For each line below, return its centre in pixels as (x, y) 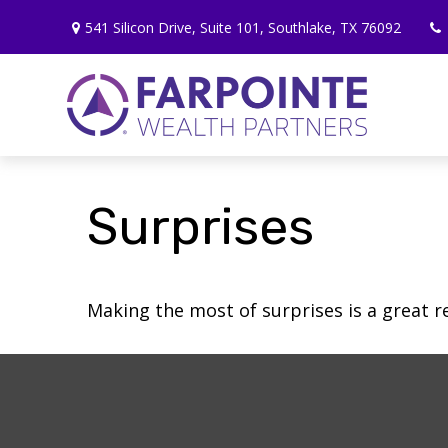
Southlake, (302, 27)
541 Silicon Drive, (143, 27)
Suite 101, (232, 27)
